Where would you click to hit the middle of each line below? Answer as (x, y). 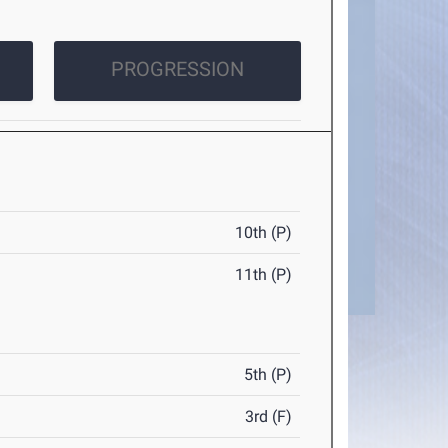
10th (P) (264, 233)
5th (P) (268, 375)
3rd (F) (269, 417)
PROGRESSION (177, 69)
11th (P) (264, 275)
